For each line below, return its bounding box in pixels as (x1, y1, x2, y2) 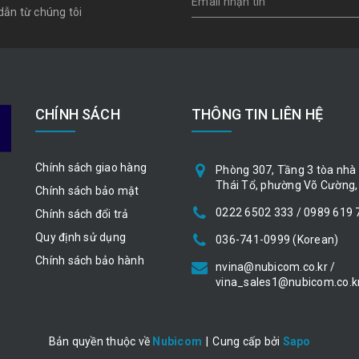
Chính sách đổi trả (35, 208, 129, 220)
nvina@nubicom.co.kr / (216, 260, 336, 273)
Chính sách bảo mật (35, 184, 139, 197)
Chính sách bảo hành (35, 254, 144, 267)
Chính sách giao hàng (35, 161, 147, 174)
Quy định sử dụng (35, 231, 126, 244)
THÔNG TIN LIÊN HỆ (192, 106, 324, 123)
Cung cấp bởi (212, 335, 283, 348)
